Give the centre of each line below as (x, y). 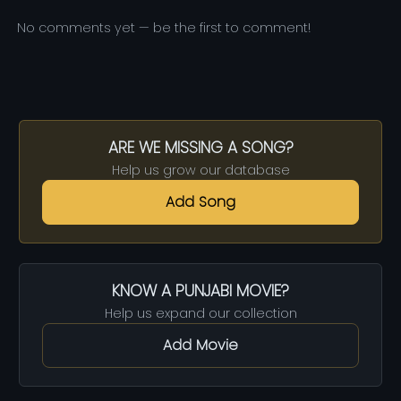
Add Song (200, 202)
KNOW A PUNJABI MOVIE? (200, 291)
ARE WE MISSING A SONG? (200, 148)
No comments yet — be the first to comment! (164, 28)
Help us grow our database (200, 171)
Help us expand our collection (200, 314)
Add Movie (200, 346)
